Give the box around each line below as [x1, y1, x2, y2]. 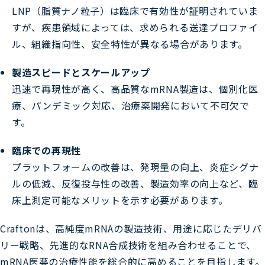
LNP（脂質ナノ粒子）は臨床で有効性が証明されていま [12, 3, 258, 18]
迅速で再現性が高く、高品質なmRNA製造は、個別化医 [12, 81, 258, 96]
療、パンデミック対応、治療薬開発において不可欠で [12, 98, 250, 112]
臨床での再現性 [12, 143, 81, 157]
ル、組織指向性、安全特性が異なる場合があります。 [12, 36, 248, 51]
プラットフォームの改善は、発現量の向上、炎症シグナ [12, 159, 259, 174]
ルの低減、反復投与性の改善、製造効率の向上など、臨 [12, 176, 258, 190]
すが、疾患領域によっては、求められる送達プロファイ [12, 20, 258, 34]
